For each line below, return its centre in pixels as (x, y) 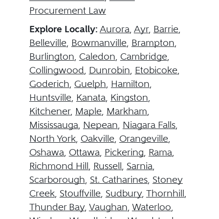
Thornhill (165, 193)
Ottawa (84, 152)
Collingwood (56, 70)
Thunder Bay (57, 207)
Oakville (97, 138)
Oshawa (46, 152)
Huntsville (50, 97)
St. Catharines (119, 179)
